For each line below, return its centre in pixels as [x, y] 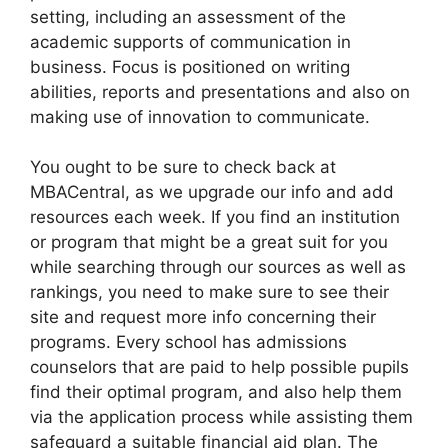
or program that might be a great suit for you [209, 242]
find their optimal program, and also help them [216, 392]
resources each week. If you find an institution [215, 217]
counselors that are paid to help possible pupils [219, 367]
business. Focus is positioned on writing [190, 66]
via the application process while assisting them [221, 417]
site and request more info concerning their [203, 317]
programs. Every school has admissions [188, 342]
